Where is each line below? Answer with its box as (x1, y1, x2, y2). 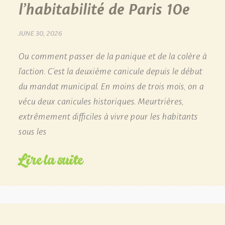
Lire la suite (18, 148, 83, 171)
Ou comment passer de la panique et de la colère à (18, 48, 206, 62)
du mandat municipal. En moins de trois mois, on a (18, 78, 203, 92)
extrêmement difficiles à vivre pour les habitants (18, 108, 197, 123)
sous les (18, 123, 46, 138)
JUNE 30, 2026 (18, 27, 62, 38)
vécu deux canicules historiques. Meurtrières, (18, 93, 183, 107)
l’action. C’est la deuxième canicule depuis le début (18, 63, 202, 77)
